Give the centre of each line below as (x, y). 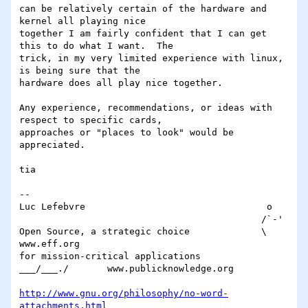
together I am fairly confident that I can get (143, 34)
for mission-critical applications (110, 256)
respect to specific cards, (93, 120)
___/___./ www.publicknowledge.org (44, 269)
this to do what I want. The (99, 46)
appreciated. (52, 145)
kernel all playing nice (85, 21)
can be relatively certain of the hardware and (143, 9)
